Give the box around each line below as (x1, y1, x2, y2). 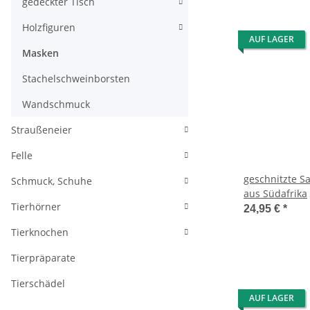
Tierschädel (11, 277, 65, 290)
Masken (22, 46, 59, 60)
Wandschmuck (22, 98, 90, 111)
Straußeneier (11, 123, 72, 136)
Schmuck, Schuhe (11, 174, 92, 188)
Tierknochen (11, 226, 69, 239)
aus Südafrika (244, 187, 307, 200)
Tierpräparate (11, 251, 75, 264)
